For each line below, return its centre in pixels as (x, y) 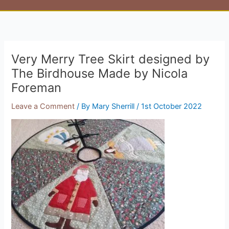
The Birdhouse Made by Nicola (100, 73)
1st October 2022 (172, 106)
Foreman (37, 87)
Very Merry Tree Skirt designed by (111, 59)
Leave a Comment (43, 106)
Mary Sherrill (114, 106)
